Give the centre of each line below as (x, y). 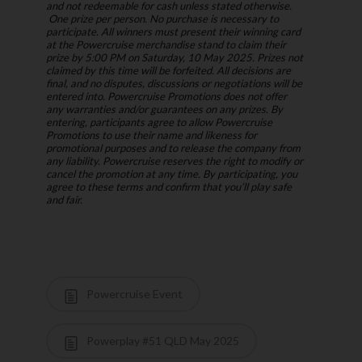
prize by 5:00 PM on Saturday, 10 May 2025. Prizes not (174, 58)
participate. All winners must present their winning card (173, 32)
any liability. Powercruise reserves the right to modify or (174, 161)
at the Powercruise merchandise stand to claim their (166, 45)
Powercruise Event (133, 294)
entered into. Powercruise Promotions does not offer (166, 97)
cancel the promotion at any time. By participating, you (171, 174)
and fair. (64, 200)
